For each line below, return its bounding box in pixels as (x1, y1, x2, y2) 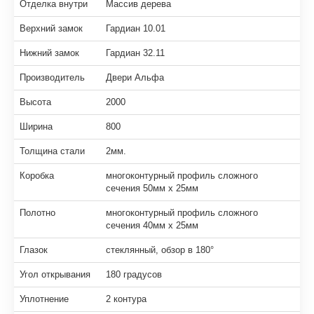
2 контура (106, 294, 146, 305)
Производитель (20, 72, 85, 83)
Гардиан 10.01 (106, 23, 165, 34)
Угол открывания (20, 269, 90, 280)
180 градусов (106, 269, 162, 280)
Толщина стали (20, 146, 85, 157)
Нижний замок (20, 48, 79, 59)
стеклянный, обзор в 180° (106, 245, 214, 256)
